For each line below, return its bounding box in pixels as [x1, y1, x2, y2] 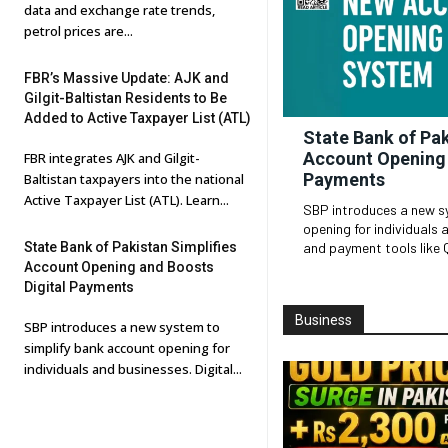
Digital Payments [24, 279, 134, 295]
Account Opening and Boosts [24, 259, 214, 275]
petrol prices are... [24, 22, 133, 40]
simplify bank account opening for [24, 339, 230, 357]
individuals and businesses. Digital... [24, 360, 242, 378]
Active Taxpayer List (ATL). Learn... [24, 191, 229, 209]
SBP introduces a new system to [24, 318, 220, 336]
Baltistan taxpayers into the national [24, 170, 244, 188]
